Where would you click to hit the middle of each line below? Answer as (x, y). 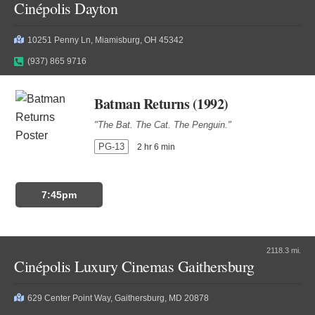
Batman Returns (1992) (161, 104)
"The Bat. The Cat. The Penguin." (163, 125)
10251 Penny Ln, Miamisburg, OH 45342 (105, 40)
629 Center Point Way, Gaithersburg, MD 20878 (118, 298)
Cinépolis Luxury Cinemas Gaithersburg (134, 266)
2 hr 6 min (156, 147)
